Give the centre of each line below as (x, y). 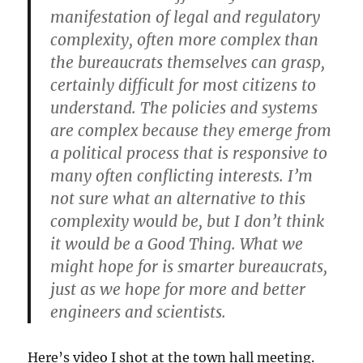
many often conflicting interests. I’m (182, 176)
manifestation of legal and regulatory (186, 17)
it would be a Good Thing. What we (177, 244)
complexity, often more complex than (185, 40)
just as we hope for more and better (178, 290)
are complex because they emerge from (191, 131)
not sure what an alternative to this (178, 199)
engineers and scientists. (139, 312)
